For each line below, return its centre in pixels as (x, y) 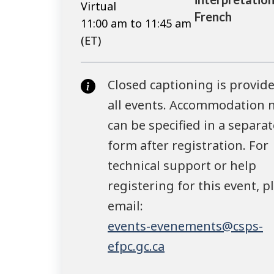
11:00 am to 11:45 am (136, 24)
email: (125, 206)
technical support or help (182, 166)
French (213, 16)
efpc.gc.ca (136, 246)
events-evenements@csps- (185, 226)
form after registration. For (188, 146)
